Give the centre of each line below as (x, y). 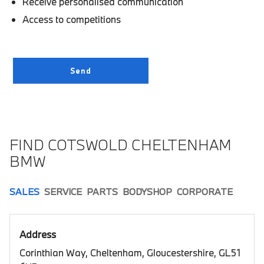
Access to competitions (72, 19)
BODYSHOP (147, 191)
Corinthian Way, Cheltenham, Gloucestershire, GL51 (130, 252)
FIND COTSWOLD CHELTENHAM (121, 144)
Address (38, 234)
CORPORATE (205, 191)
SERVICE (63, 191)
